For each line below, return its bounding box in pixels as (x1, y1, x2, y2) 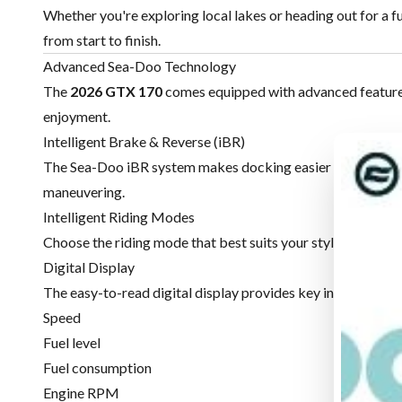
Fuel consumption (43, 359, 152, 377)
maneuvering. (43, 183, 125, 201)
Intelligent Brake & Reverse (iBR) (43, 133, 245, 151)
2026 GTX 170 (70, 83, 162, 100)
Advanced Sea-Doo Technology (43, 57, 236, 75)
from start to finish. (43, 31, 161, 49)
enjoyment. (43, 108, 110, 126)
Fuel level (43, 334, 100, 352)
